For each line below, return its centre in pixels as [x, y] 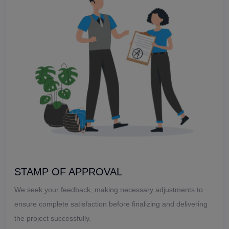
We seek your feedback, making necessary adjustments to [109, 189]
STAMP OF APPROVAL [68, 171]
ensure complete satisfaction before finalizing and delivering [111, 204]
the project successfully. [53, 218]
